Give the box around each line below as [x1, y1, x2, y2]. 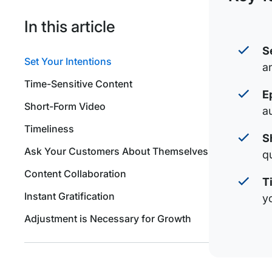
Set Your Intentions [24, 55, 112, 68]
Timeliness [24, 123, 75, 135]
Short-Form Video [24, 100, 106, 113]
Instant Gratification [24, 190, 115, 203]
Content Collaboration [24, 168, 127, 180]
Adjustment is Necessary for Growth [24, 212, 192, 225]
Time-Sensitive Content [24, 78, 133, 90]
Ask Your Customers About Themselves [24, 145, 209, 158]
